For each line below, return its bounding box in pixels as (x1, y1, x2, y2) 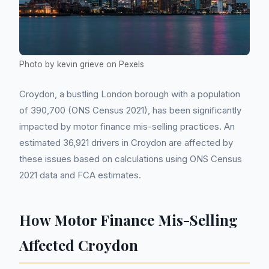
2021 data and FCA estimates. (19, 169, 141, 181)
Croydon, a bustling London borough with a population (19, 88, 240, 100)
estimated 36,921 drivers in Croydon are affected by (19, 137, 233, 149)
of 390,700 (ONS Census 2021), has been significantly (19, 104, 241, 116)
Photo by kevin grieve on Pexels (19, 59, 144, 70)
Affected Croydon (19, 235, 138, 255)
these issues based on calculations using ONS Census (19, 153, 242, 165)
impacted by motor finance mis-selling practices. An (19, 121, 235, 133)
